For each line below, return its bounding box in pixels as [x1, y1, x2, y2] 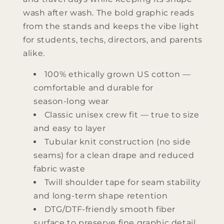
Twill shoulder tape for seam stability [44, 177, 201, 187]
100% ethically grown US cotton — [44, 69, 191, 79]
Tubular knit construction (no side [44, 137, 191, 147]
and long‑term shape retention [33, 191, 168, 201]
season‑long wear [33, 96, 109, 106]
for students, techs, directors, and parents [23, 34, 203, 44]
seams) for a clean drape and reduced [33, 150, 194, 160]
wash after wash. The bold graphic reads [23, 7, 194, 17]
